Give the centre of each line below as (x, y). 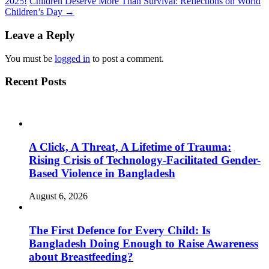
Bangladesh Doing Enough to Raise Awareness (144, 244)
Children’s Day (35, 12)
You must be (30, 58)
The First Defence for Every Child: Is (119, 231)
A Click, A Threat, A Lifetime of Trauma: (130, 147)
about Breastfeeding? (81, 257)
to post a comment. (127, 58)
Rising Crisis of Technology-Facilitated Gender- (145, 160)
